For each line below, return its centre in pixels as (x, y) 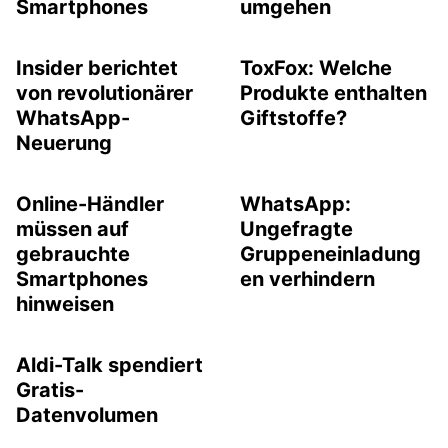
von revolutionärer (104, 93)
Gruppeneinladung (330, 254)
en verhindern (307, 279)
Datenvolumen (87, 415)
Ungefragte (296, 229)
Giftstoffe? (293, 118)
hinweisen (65, 304)
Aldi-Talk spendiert (109, 365)
